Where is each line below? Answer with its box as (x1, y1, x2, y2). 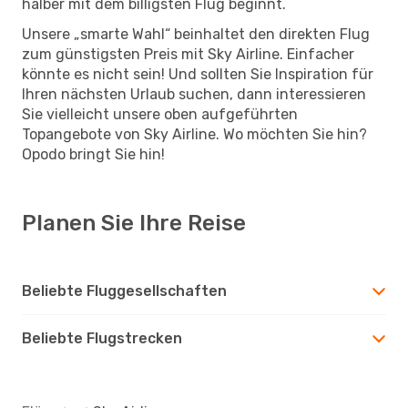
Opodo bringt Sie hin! (22, 145, 165, 163)
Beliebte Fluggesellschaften (22, 281, 227, 300)
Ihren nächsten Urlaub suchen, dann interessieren (22, 85, 366, 103)
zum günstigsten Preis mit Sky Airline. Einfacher (22, 45, 354, 63)
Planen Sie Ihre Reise (22, 209, 246, 236)
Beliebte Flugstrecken (22, 329, 182, 347)
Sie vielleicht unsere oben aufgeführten (22, 105, 298, 123)
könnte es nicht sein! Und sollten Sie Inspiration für (22, 65, 373, 83)
